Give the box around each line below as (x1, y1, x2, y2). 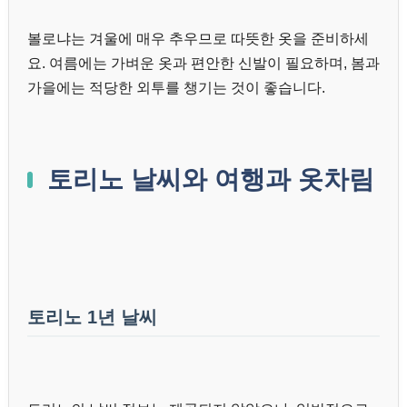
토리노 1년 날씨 (27, 307, 157, 328)
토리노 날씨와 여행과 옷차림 (47, 165, 374, 194)
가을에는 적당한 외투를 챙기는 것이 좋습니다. (27, 80, 325, 96)
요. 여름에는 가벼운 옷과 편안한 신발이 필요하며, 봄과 (27, 55, 380, 72)
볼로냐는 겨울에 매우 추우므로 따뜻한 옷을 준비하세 (27, 31, 369, 47)
